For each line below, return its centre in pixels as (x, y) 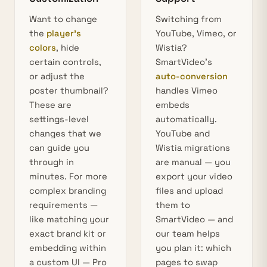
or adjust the (57, 76)
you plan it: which (193, 248)
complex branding (68, 191)
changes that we (65, 133)
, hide (68, 48)
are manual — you (193, 162)
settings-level (59, 119)
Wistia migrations (193, 148)
